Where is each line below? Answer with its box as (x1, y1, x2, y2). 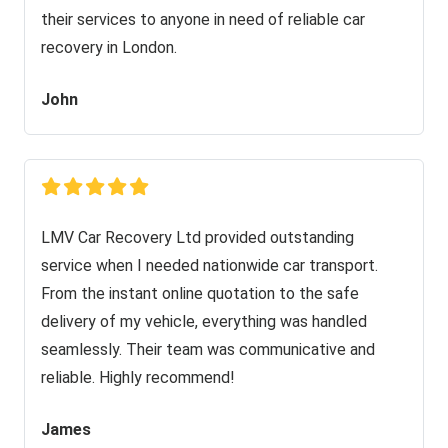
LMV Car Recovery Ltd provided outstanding (41, 227, 354, 247)
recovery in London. (41, 37, 177, 57)
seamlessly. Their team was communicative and (41, 339, 375, 359)
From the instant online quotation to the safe (41, 283, 359, 303)
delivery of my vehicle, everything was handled (41, 311, 367, 331)
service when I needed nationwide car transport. (41, 255, 378, 275)
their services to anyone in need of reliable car (41, 9, 365, 29)
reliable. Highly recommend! (41, 367, 235, 387)
